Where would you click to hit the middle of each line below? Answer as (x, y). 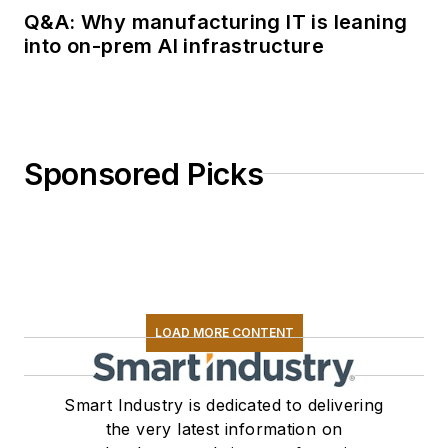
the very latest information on (224, 428)
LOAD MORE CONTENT (224, 332)
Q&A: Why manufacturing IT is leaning (216, 21)
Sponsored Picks (144, 173)
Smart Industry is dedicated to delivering (224, 404)
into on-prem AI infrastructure (174, 45)
